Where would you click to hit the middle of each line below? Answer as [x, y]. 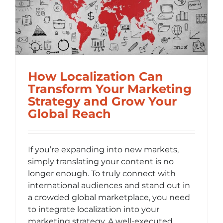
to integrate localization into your [94, 210]
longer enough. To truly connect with [102, 174]
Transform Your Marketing [110, 89]
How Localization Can [96, 77]
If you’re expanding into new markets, [103, 150]
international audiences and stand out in [109, 186]
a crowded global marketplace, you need [109, 198]
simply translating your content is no [101, 162]
